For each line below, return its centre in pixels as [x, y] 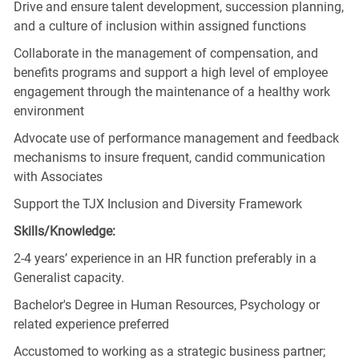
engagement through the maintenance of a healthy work [171, 91]
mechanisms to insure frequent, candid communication [169, 157]
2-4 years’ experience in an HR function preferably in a [165, 258]
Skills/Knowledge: [64, 231]
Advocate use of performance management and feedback [176, 138]
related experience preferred [91, 324]
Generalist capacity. [69, 277]
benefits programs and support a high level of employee [170, 72]
